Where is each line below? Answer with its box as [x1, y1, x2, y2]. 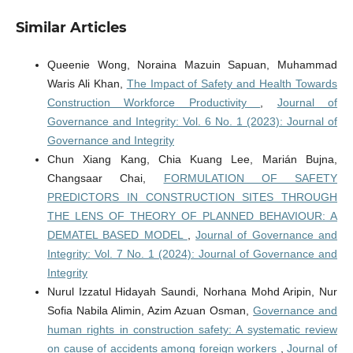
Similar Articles [15, 19, 127, 37]
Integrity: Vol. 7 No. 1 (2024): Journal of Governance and [46, 247, 338, 261]
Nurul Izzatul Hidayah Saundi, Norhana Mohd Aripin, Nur [46, 285, 338, 299]
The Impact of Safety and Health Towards [126, 77, 338, 91]
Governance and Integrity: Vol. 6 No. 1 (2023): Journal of [46, 115, 338, 128]
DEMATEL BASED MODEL [46, 229, 188, 242]
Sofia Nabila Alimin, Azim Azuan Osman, [46, 304, 254, 318]
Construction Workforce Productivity [46, 96, 261, 110]
